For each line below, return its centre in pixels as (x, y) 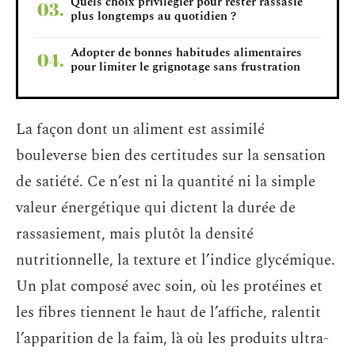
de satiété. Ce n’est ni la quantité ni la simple (166, 182)
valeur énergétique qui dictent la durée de (156, 208)
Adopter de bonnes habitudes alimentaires (186, 52)
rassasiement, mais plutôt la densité (135, 234)
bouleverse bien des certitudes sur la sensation (171, 156)
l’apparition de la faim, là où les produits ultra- (172, 339)
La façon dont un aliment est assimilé (140, 130)
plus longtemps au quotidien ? (153, 16)
